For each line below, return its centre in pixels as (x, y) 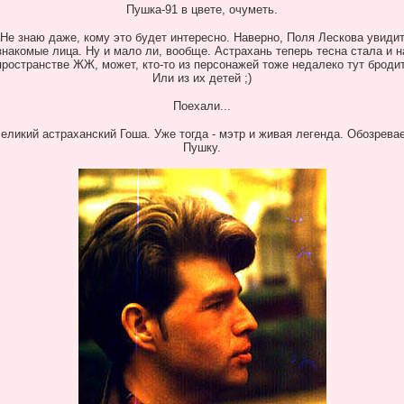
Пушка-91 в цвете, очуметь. (202, 9)
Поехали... (202, 106)
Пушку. (202, 147)
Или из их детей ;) (202, 78)
